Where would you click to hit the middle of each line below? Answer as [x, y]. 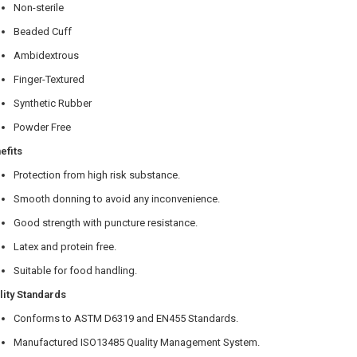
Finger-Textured [49, 79]
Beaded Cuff [42, 31]
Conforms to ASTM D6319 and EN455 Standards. [126, 318]
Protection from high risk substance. [96, 175]
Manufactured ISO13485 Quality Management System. [136, 342]
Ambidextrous [46, 55]
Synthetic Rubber [52, 103]
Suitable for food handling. [75, 270]
